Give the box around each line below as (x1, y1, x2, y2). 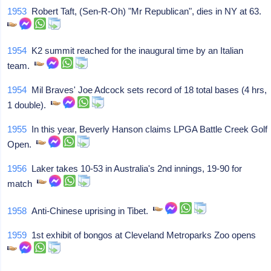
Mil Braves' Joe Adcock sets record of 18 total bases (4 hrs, (27, 85, 267, 95)
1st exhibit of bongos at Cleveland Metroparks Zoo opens (27, 230, 261, 240)
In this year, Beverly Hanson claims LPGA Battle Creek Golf (27, 124, 268, 134)
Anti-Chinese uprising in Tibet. (27, 206, 154, 216)
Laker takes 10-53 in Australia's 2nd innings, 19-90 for (27, 163, 243, 174)
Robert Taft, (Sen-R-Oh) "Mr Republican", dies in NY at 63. (27, 6, 267, 16)
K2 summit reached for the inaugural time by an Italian (27, 45, 244, 56)
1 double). (7, 100, 51, 110)
